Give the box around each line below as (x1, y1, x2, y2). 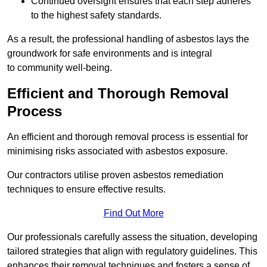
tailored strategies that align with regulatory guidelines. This (7, 246, 257, 256)
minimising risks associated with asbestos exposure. (7, 145, 228, 156)
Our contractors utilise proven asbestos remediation (7, 169, 223, 180)
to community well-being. (7, 62, 112, 73)
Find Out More (103, 207, 164, 218)
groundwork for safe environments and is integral (7, 48, 212, 58)
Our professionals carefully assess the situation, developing (7, 231, 257, 242)
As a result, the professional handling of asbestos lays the (7, 33, 249, 44)
